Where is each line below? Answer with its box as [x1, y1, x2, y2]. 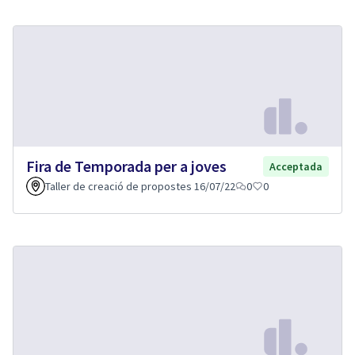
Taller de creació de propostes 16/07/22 [45, 179, 235, 194]
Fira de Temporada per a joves [26, 156, 227, 177]
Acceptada [269, 159, 323, 174]
